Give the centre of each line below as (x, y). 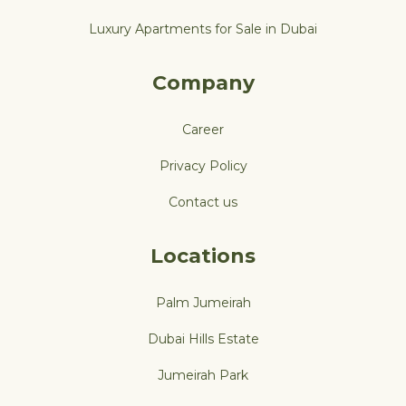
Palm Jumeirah (203, 303)
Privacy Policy (203, 166)
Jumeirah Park (203, 375)
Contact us (203, 202)
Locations (203, 256)
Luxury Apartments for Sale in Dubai (203, 29)
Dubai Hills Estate (203, 339)
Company (203, 83)
